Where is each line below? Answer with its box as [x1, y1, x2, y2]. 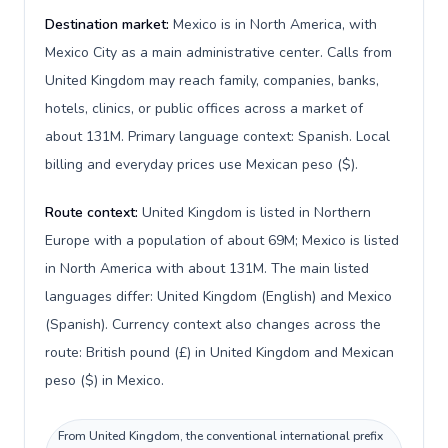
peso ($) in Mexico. [45, 371, 164, 390]
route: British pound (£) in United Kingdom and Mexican [45, 343, 394, 362]
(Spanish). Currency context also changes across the [45, 315, 381, 334]
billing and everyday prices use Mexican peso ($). [45, 155, 358, 174]
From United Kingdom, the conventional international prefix [58, 428, 383, 444]
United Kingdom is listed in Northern [142, 203, 371, 222]
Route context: [45, 203, 142, 222]
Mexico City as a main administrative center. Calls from [45, 43, 392, 62]
